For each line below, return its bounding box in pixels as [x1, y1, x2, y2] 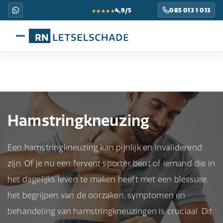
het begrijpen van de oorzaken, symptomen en [7, 190, 186, 200]
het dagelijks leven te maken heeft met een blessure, [7, 174, 209, 184]
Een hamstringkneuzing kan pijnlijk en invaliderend [7, 142, 203, 152]
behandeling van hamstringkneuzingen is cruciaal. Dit [7, 206, 213, 216]
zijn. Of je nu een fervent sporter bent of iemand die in [7, 158, 216, 168]
